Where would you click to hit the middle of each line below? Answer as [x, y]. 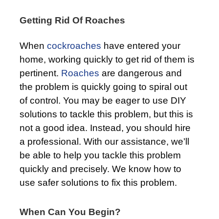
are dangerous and [141, 73]
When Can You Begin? [70, 212]
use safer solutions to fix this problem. [98, 182]
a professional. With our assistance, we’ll [104, 141]
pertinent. [40, 73]
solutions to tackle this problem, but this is [106, 114]
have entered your [141, 45]
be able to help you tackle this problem [100, 155]
